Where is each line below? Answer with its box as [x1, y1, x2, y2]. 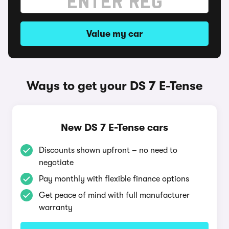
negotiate [39, 158, 74, 167]
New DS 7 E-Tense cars [61, 122, 168, 133]
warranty [39, 203, 73, 212]
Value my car [86, 29, 143, 39]
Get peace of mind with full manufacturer [39, 191, 190, 200]
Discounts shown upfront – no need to [39, 146, 177, 155]
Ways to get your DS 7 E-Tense [27, 79, 202, 93]
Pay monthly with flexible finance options [39, 174, 189, 184]
